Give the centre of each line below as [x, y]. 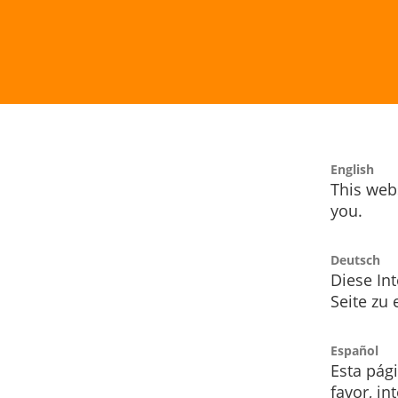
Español [354, 351]
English [352, 170]
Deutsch [355, 260]
